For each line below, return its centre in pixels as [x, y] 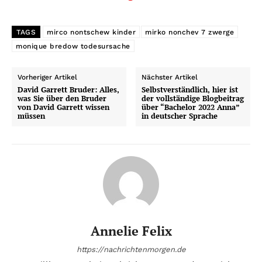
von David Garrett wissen [63, 107]
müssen [31, 116]
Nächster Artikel [170, 77]
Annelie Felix [131, 230]
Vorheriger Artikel [47, 77]
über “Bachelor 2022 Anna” [191, 107]
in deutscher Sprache [180, 116]
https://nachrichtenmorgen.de [131, 249]
